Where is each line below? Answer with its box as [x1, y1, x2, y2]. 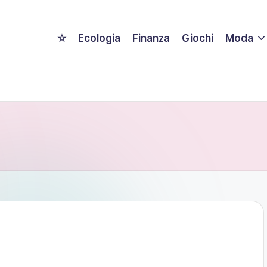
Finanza [132, 32, 170, 44]
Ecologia [78, 32, 121, 44]
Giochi [182, 32, 214, 44]
